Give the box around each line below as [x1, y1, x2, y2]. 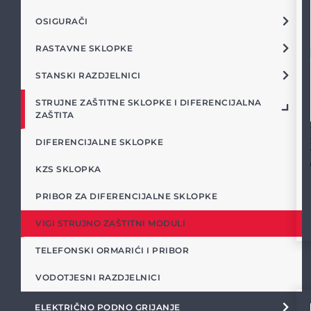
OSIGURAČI [35, 16, 88, 26]
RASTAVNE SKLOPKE [35, 43, 133, 53]
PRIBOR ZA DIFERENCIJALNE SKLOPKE [35, 191, 217, 201]
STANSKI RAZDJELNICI [35, 70, 141, 81]
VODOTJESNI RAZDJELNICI [35, 272, 160, 283]
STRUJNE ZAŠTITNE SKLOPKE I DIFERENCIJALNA [35, 97, 262, 108]
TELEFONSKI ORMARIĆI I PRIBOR [35, 245, 189, 255]
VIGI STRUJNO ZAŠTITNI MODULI [35, 218, 185, 228]
